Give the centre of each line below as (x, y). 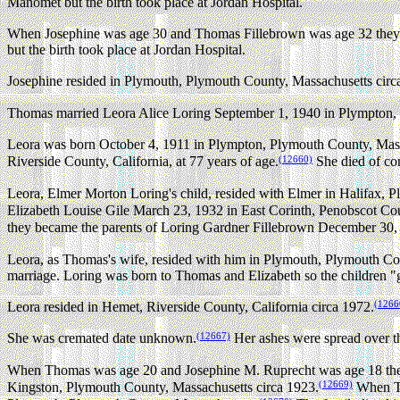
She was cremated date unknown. (102, 338)
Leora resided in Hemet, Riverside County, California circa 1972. (191, 307)
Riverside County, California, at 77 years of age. (143, 162)
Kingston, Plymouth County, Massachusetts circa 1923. (163, 387)
